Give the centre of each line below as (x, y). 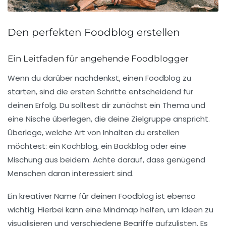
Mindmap (121, 209)
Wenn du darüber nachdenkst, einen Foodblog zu (99, 78)
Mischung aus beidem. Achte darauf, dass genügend (106, 159)
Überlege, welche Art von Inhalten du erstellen (94, 132)
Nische (38, 119)
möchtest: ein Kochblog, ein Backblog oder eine (97, 146)
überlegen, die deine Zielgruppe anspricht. (130, 119)
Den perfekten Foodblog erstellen (94, 32)
